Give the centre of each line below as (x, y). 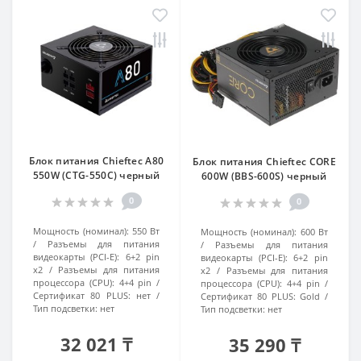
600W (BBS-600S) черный (264, 176)
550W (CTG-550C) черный (96, 175)
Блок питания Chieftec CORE (264, 162)
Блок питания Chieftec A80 (96, 161)
